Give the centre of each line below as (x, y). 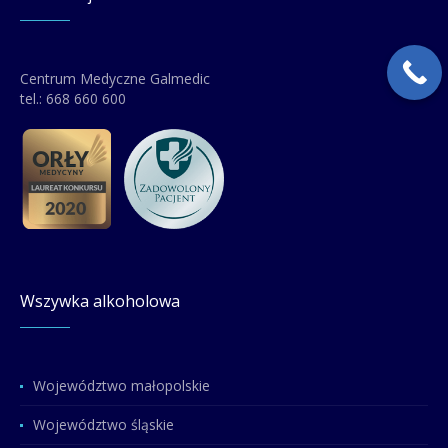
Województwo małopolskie (122, 386)
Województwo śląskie (104, 425)
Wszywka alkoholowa (100, 301)
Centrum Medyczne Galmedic (115, 79)
